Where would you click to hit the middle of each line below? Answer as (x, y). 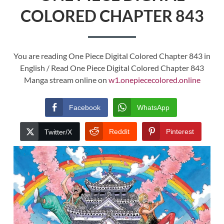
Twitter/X (58, 132)
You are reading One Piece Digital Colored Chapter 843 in (112, 56)
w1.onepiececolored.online (154, 80)
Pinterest (180, 132)
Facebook (84, 108)
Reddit (119, 132)
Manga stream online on (66, 80)
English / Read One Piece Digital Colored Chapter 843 (112, 68)
